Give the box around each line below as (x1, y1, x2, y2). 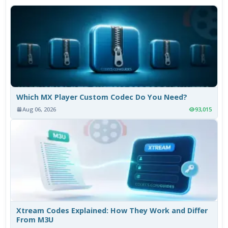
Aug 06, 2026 (22, 105, 56, 113)
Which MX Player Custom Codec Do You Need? (16, 92, 188, 102)
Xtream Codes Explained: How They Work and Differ (16, 206, 208, 216)
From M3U (16, 215, 54, 225)
